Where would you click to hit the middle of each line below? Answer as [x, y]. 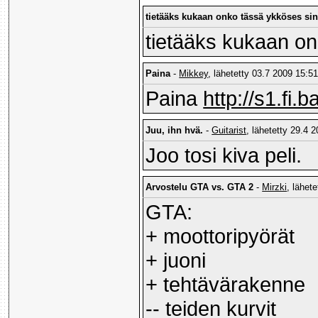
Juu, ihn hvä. [175, 131]
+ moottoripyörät [220, 236]
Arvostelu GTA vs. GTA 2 [200, 187]
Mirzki [275, 187]
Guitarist [229, 131]
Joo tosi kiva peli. [224, 155]
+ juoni [176, 261]
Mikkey [194, 74]
